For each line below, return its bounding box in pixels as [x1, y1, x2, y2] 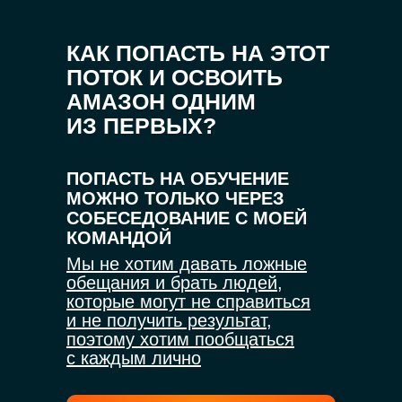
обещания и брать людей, [66, 273, 283, 293]
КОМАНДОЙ [66, 228, 171, 248]
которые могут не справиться [66, 292, 310, 311]
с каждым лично [66, 348, 201, 368]
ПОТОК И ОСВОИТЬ [66, 65, 283, 90]
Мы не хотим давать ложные [66, 254, 307, 274]
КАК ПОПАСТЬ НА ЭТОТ [66, 40, 329, 66]
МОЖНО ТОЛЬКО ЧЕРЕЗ [66, 188, 284, 208]
